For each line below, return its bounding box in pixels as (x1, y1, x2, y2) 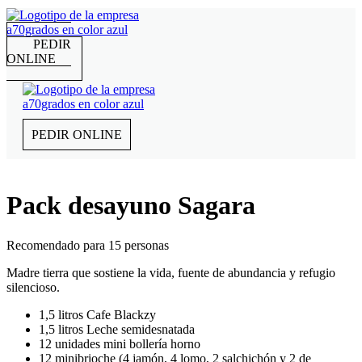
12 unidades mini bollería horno (39, 336, 200, 351)
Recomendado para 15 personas (6, 238, 169, 252)
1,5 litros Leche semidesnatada (39, 322, 195, 336)
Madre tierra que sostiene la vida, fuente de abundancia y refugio (6, 265, 335, 280)
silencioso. (6, 280, 60, 294)
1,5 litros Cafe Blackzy (39, 307, 156, 322)
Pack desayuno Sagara (6, 191, 255, 221)
